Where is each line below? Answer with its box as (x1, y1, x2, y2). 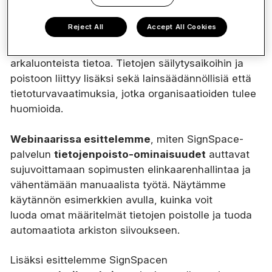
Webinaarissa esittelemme (10, 133, 151, 146)
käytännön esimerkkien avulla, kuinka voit (10, 194, 212, 206)
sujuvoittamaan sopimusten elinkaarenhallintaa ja (10, 163, 251, 176)
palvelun (10, 148, 54, 161)
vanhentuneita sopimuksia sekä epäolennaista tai (10, 42, 251, 55)
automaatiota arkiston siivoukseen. (10, 224, 180, 237)
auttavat (206, 148, 250, 161)
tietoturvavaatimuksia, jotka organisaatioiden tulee (10, 87, 256, 100)
